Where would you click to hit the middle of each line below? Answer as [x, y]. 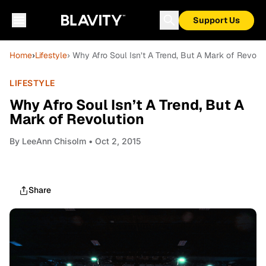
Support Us [216, 20]
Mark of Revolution [77, 119]
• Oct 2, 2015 [113, 141]
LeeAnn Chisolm [54, 141]
